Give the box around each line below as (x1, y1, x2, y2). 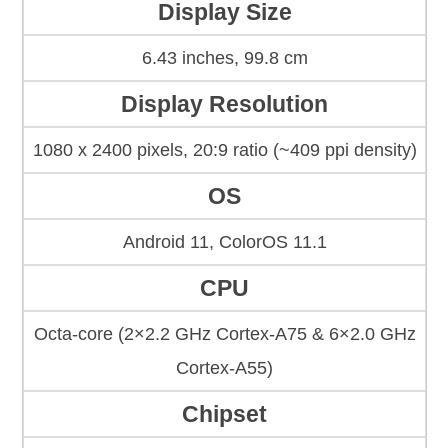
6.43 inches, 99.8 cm (141, 48, 308, 69)
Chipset (182, 401, 267, 428)
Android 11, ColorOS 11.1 (122, 232, 327, 253)
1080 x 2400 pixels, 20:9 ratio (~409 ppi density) (32, 140, 417, 161)
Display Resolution (121, 91, 328, 118)
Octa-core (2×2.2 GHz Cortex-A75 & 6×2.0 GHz (33, 324, 416, 345)
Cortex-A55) (176, 358, 273, 379)
